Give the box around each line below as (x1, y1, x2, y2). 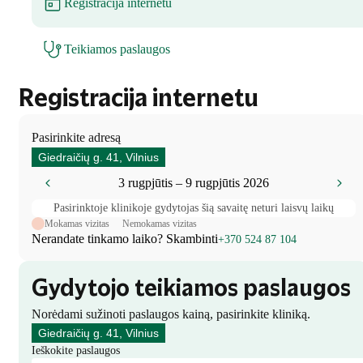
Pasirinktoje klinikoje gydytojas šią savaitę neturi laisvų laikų (53, 201, 334, 214)
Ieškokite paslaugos (32, 344, 120, 357)
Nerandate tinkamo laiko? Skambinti (32, 231, 218, 246)
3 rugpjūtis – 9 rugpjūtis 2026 (118, 175, 269, 190)
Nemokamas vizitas (122, 217, 197, 229)
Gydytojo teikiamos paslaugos (32, 277, 351, 301)
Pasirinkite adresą (32, 130, 121, 144)
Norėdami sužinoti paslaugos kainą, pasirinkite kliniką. (32, 306, 310, 321)
